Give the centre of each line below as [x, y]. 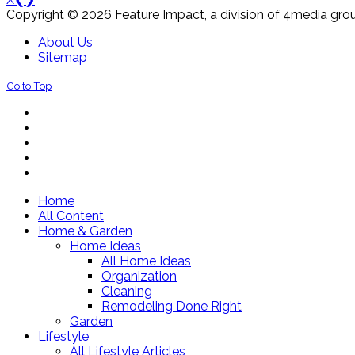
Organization [139, 277]
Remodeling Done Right [172, 307]
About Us [65, 43]
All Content [71, 216]
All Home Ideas [146, 261]
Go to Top [29, 86]
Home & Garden [85, 231]
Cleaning [127, 292]
